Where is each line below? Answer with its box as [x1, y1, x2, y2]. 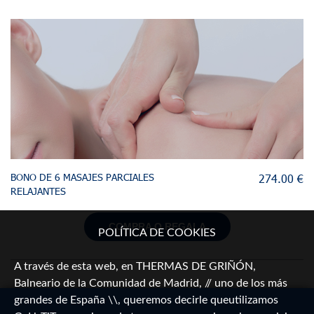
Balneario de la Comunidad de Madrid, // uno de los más [14, 278, 287, 289]
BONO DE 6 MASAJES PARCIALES [11, 170, 154, 183]
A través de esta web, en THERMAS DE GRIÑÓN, [14, 261, 256, 272]
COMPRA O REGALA [108, 220, 206, 232]
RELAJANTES [11, 184, 66, 197]
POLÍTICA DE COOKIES [98, 227, 216, 238]
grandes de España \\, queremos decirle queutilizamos [14, 294, 278, 306]
